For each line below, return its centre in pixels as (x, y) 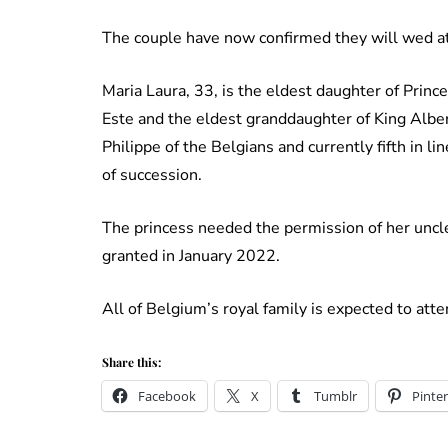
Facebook (167, 396)
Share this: (131, 362)
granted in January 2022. (191, 256)
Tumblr (335, 396)
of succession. (152, 175)
